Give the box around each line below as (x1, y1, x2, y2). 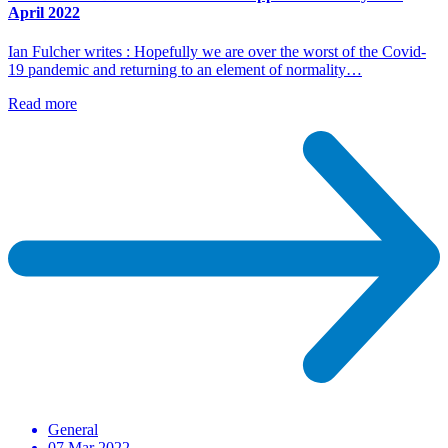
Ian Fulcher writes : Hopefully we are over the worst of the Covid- (8, 42, 426, 60)
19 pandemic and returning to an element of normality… (8, 60, 362, 78)
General (48, 420, 98, 438)
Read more (8, 94, 77, 112)
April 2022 (8, 3, 80, 21)
